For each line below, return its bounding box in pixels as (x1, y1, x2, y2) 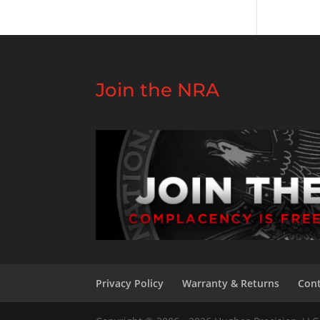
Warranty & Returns (182, 276, 280, 290)
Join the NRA (96, 79, 220, 102)
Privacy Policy (96, 276, 164, 290)
